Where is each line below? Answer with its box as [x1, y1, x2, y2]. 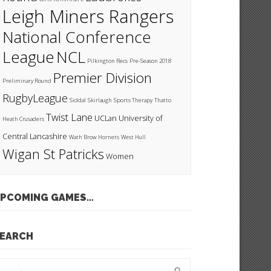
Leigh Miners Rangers [2, 4, 174, 28]
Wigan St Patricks [2, 145, 105, 163]
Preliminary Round [2, 77, 52, 85]
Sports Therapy [114, 96, 153, 104]
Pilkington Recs [87, 57, 128, 65]
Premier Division [53, 68, 152, 87]
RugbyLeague [2, 91, 68, 105]
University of [119, 113, 163, 123]
